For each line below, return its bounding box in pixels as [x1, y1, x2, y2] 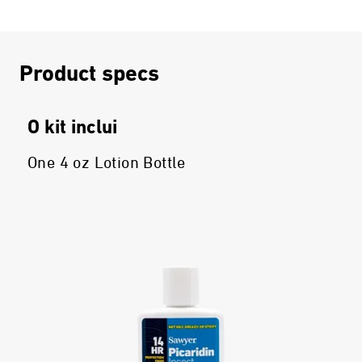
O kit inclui [27, 119, 117, 138]
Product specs [19, 64, 159, 86]
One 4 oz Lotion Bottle [27, 155, 186, 171]
